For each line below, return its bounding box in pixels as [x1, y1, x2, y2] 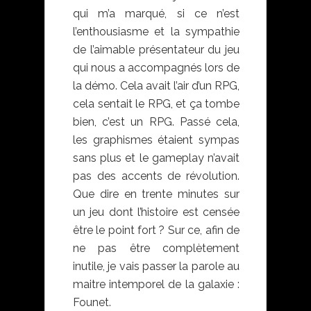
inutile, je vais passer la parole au [73, 259, 239, 273]
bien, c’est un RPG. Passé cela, [73, 115, 239, 128]
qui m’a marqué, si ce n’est [73, 6, 239, 20]
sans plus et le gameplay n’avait [73, 151, 239, 165]
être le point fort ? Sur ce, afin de [73, 223, 239, 237]
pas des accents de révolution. [73, 169, 239, 183]
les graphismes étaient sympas [73, 133, 239, 146]
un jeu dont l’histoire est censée [73, 205, 239, 219]
